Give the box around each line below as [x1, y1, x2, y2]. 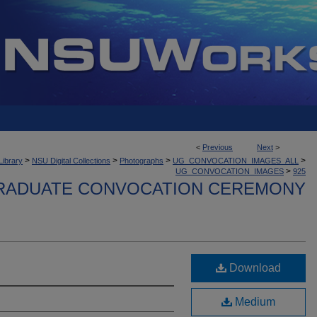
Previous [202, 143, 233, 151]
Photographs [120, 156, 163, 165]
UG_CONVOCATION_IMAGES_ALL [173, 156, 299, 165]
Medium [232, 296, 275, 308]
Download [226, 262, 281, 274]
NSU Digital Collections [32, 156, 110, 165]
